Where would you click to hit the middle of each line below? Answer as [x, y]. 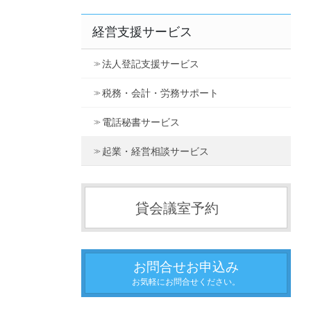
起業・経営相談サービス [155, 152]
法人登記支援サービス [151, 64]
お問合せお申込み [186, 267]
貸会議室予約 [177, 209]
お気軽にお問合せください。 [186, 282]
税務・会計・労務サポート [160, 93]
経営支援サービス [143, 32]
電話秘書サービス [141, 123]
